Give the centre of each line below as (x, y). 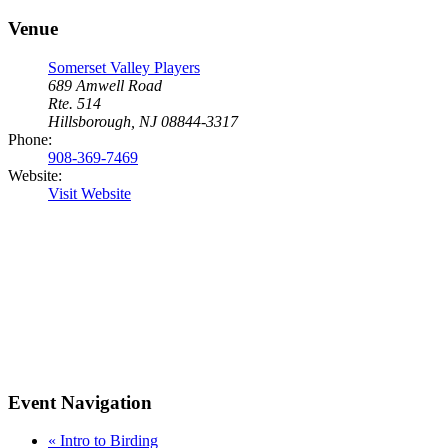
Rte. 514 (74, 103)
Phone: (30, 139)
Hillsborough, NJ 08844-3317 (143, 121)
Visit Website (89, 193)
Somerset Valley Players (124, 67)
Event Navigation (80, 402)
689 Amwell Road (105, 85)
